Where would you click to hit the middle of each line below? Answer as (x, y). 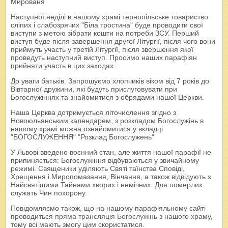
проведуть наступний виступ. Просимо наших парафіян (104, 58)
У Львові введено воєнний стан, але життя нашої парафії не (111, 152)
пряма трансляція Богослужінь (106, 217)
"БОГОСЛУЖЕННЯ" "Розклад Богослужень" (82, 137)
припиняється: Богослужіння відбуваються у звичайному (105, 161)
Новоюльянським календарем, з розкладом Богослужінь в (107, 121)
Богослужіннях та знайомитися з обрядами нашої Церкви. (107, 97)
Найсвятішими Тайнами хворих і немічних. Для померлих (107, 185)
